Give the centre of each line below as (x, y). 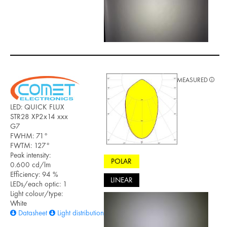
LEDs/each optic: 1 (39, 184)
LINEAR (121, 180)
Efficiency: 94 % (34, 174)
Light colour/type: (36, 193)
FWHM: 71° (29, 136)
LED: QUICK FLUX (37, 107)
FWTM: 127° (30, 145)
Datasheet (33, 213)
